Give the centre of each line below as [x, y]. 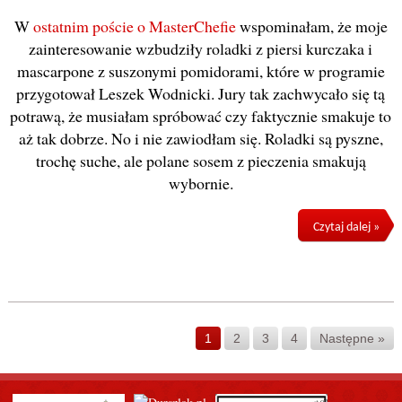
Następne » [353, 338]
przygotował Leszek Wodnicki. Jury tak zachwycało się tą [201, 93]
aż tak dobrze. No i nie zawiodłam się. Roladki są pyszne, [201, 138]
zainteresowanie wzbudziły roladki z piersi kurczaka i [201, 48]
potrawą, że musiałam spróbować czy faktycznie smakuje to [201, 115]
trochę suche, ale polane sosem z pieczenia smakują [201, 160]
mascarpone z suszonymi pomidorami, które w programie [201, 70]
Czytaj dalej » [346, 227]
